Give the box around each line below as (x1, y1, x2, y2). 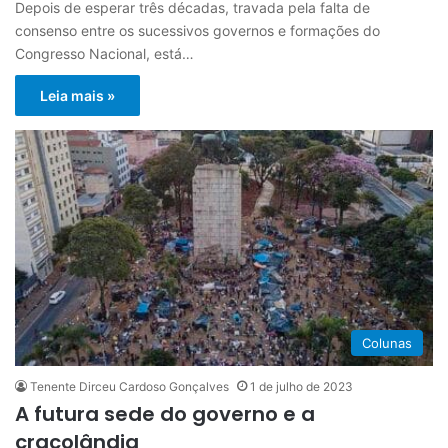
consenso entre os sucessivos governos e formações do (15, 22, 380, 40)
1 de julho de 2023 (250, 379, 353, 395)
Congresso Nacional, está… (15, 45, 194, 63)
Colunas (362, 335, 412, 352)
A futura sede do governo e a (15, 400, 315, 429)
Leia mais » (40, 87, 115, 105)
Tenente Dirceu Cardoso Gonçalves (30, 379, 229, 395)
